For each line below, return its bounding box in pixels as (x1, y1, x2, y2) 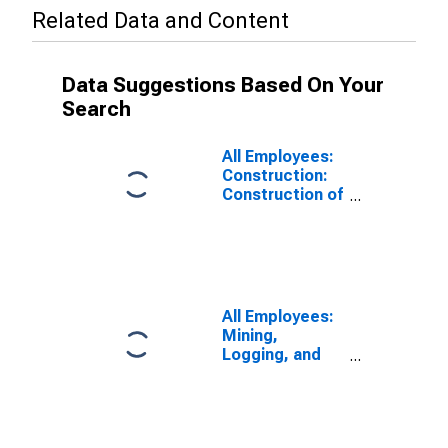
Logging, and (222, 345, 321, 364)
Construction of (222, 185, 343, 204)
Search (62, 97, 131, 121)
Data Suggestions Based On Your (62, 73, 384, 97)
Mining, (222, 326, 278, 345)
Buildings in (222, 204, 308, 223)
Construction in (222, 364, 340, 383)
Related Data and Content (32, 8, 289, 33)
